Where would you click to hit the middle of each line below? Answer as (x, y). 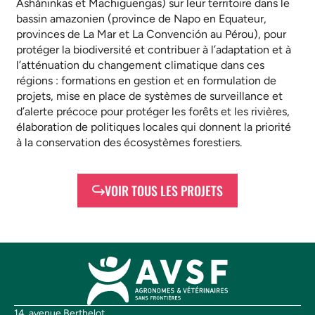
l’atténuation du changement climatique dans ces (140, 65)
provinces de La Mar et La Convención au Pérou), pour (151, 34)
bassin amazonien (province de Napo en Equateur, (141, 18)
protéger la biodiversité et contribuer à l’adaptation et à (154, 49)
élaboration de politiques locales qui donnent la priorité (154, 127)
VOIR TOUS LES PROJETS (164, 190)
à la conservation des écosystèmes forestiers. (129, 142)
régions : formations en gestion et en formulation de (146, 80)
